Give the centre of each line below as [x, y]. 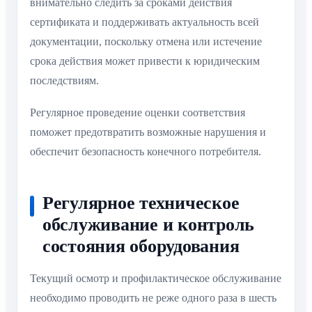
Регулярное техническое [141, 203]
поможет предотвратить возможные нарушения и [148, 132]
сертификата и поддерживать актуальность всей [145, 22]
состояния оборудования [141, 247]
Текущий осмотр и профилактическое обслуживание [156, 279]
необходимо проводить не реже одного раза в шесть [153, 298]
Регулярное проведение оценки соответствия [138, 112]
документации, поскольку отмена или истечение [146, 41]
